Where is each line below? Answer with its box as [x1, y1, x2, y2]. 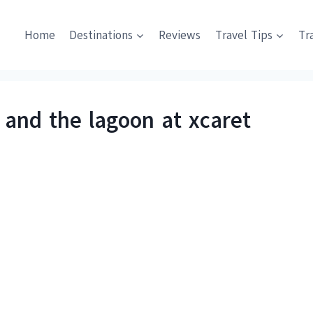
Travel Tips [214, 27, 272, 43]
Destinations [68, 27, 133, 43]
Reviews [159, 27, 201, 43]
